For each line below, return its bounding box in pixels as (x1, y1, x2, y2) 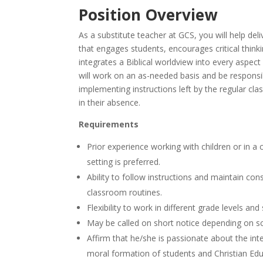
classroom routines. (87, 187, 163, 198)
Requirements (79, 119, 139, 130)
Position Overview (79, 4, 218, 25)
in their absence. (79, 97, 141, 108)
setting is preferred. (87, 156, 161, 167)
